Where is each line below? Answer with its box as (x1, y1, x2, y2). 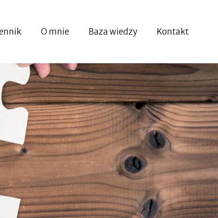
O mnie (41, 26, 69, 37)
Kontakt (157, 26, 189, 37)
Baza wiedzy (89, 26, 137, 37)
